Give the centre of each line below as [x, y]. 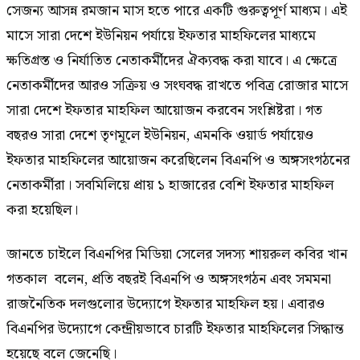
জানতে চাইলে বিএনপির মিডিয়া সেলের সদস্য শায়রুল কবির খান [177, 255]
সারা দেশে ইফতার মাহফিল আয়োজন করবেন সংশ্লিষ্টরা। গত [164, 110]
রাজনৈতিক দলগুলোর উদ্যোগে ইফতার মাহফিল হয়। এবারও [166, 305]
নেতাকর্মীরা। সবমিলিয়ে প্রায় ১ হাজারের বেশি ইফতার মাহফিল [170, 185]
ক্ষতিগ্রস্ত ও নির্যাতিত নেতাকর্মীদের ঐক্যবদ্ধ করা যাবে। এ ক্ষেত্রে [172, 60]
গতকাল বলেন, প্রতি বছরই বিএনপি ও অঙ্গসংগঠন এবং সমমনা [169, 280]
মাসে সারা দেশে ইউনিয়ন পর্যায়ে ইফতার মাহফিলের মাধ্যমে [161, 35]
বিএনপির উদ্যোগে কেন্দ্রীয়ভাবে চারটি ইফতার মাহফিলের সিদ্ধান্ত [175, 329]
